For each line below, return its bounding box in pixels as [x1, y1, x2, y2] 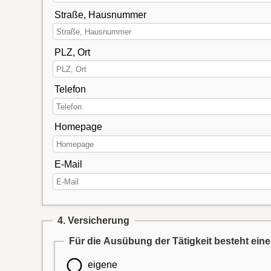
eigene [87, 259, 117, 270]
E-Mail [54, 159, 82, 170]
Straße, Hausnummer [54, 9, 146, 20]
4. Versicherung [57, 215, 129, 226]
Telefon [54, 84, 86, 95]
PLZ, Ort [54, 47, 90, 57]
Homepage [54, 122, 102, 132]
